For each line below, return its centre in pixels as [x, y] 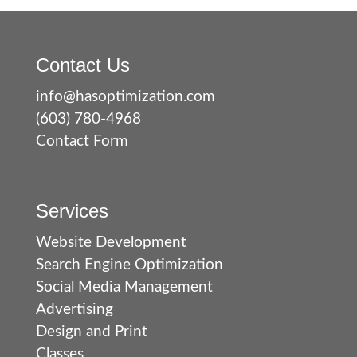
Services [72, 211]
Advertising [75, 310]
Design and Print [92, 332]
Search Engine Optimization [129, 265]
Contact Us [83, 65]
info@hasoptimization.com [126, 97]
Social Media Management [124, 288]
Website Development [111, 243]
